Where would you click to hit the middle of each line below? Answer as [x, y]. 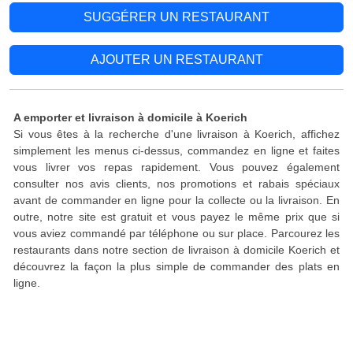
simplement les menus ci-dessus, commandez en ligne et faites [176, 150]
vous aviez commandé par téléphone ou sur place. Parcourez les [176, 233]
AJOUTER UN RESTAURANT [176, 59]
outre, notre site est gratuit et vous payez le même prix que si [176, 217]
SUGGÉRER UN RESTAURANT [176, 17]
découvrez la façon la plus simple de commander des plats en [176, 266]
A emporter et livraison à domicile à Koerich [130, 117]
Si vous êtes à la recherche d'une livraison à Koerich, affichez [176, 134]
